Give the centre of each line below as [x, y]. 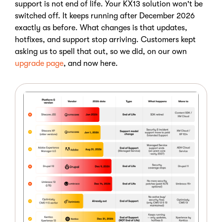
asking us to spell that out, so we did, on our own [101, 52]
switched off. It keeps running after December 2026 [105, 16]
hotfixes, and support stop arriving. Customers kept [105, 40]
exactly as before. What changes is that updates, [101, 28]
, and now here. [92, 63]
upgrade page [39, 63]
